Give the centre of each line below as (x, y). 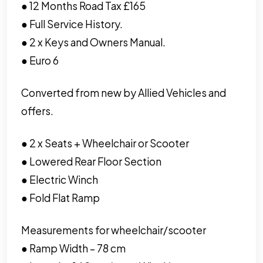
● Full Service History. (72, 24)
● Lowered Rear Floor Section (91, 161)
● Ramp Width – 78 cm (73, 248)
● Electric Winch (60, 179)
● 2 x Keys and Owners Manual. (93, 42)
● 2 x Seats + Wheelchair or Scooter (105, 143)
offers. (37, 111)
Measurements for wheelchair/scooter (114, 230)
